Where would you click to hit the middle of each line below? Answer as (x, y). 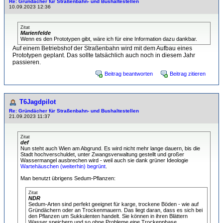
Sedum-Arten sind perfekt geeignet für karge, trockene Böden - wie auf (113, 204)
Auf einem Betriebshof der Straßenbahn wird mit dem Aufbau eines (102, 48)
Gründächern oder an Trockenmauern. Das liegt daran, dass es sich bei (115, 210)
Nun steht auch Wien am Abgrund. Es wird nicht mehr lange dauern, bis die (110, 148)
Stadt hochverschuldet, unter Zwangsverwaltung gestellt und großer (102, 154)
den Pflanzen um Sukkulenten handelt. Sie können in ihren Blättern (108, 216)
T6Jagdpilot (38, 102)
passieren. (27, 62)
